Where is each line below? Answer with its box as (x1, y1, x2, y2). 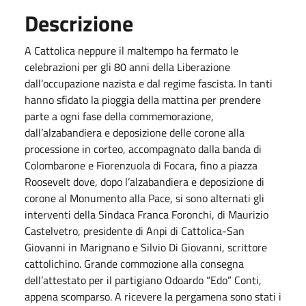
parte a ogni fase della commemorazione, (25, 107, 214, 124)
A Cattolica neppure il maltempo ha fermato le (25, 42, 238, 59)
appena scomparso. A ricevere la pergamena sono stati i (25, 288, 281, 305)
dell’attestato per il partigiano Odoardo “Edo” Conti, (25, 271, 262, 288)
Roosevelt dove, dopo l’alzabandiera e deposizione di (25, 173, 264, 190)
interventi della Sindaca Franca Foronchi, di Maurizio (25, 206, 268, 223)
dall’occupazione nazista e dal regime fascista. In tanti (25, 74, 273, 92)
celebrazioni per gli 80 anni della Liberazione (25, 58, 230, 75)
